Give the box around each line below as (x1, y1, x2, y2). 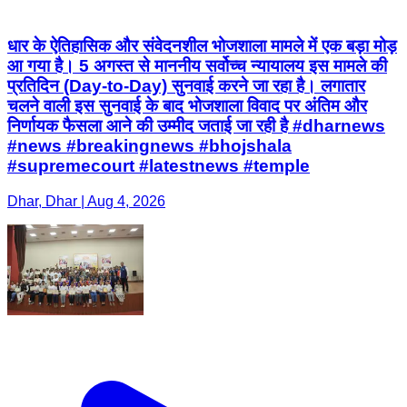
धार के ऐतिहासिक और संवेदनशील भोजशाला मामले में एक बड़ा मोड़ (7, 36, 397, 56)
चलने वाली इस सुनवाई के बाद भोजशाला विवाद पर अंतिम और (7, 96, 367, 116)
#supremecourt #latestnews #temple (7, 156, 310, 176)
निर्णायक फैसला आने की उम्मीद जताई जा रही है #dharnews (7, 116, 385, 136)
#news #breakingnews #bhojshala (7, 136, 292, 156)
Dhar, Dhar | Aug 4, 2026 (7, 193, 165, 209)
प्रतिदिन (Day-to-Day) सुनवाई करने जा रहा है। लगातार (7, 76, 365, 96)
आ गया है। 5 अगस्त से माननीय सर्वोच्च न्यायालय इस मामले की (7, 56, 387, 76)
